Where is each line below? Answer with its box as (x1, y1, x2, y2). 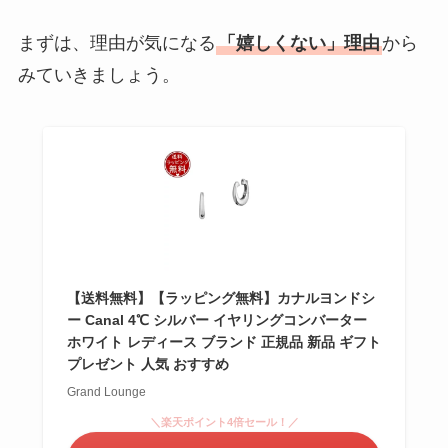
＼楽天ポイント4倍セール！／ (149, 416, 299, 429)
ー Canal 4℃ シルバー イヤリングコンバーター (66, 312, 367, 329)
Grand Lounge (66, 385, 146, 400)
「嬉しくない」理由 (217, 33, 380, 54)
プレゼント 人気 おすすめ (66, 356, 229, 373)
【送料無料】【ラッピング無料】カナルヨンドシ (66, 290, 375, 307)
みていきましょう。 (17, 65, 180, 86)
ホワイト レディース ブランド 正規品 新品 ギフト (66, 334, 381, 351)
